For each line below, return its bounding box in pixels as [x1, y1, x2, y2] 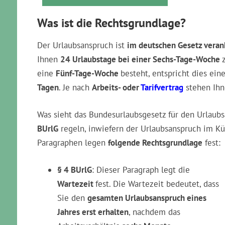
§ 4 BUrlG [57, 164, 92, 175]
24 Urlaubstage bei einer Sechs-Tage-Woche [60, 54, 220, 65]
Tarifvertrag [141, 82, 183, 93]
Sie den [57, 192, 87, 203]
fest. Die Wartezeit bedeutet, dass [95, 178, 219, 189]
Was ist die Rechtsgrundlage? [37, 15, 186, 31]
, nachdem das [129, 206, 180, 217]
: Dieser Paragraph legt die [92, 164, 190, 175]
